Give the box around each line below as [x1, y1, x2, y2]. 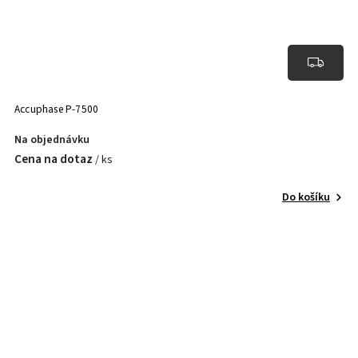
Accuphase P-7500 [66, 101, 99, 117]
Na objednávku [14, 131, 89, 148]
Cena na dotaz [14, 149, 93, 168]
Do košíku [282, 189, 330, 205]
